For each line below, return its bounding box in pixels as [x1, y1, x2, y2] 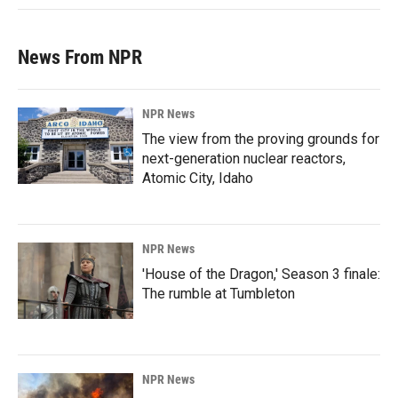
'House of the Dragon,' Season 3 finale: [142, 266, 380, 283]
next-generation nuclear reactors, [142, 150, 346, 168]
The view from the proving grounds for [142, 131, 379, 148]
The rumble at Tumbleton [142, 285, 295, 303]
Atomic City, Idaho [142, 170, 253, 187]
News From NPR [18, 46, 142, 69]
